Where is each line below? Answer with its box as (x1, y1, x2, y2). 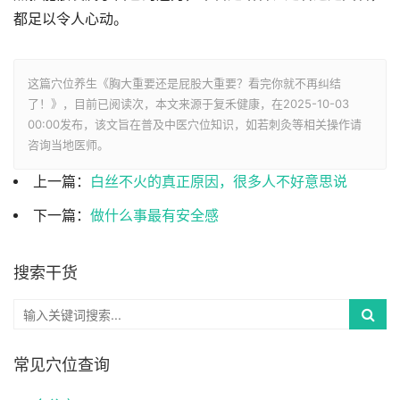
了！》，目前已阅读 (28, 96, 132, 112)
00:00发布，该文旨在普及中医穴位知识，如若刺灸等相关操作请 (28, 117, 362, 132)
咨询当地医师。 (28, 137, 109, 153)
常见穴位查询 (13, 355, 110, 375)
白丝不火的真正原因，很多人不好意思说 (89, 173, 347, 191)
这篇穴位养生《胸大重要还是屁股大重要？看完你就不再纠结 (28, 76, 341, 91)
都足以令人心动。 (13, 11, 128, 29)
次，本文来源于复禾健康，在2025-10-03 (132, 96, 349, 112)
